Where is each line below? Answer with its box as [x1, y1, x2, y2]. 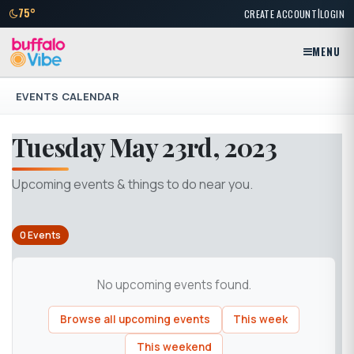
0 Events [19, 228, 61, 243]
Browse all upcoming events [59, 312, 210, 327]
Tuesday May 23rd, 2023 [12, 130, 277, 164]
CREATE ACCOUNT [243, 6, 318, 21]
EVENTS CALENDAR [16, 88, 119, 104]
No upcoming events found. [96, 277, 251, 294]
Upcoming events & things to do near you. [12, 175, 253, 193]
